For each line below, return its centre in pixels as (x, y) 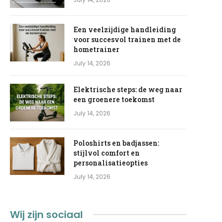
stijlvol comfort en (107, 153)
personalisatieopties (111, 163)
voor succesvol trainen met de (127, 39)
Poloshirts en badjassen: (116, 143)
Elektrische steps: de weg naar (128, 89)
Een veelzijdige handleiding (125, 29)
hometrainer (97, 49)
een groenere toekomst (114, 99)
